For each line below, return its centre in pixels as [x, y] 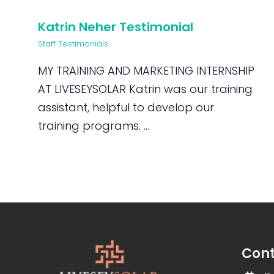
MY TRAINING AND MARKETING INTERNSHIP [146, 71]
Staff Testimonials [73, 44]
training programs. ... [94, 126]
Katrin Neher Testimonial [116, 27]
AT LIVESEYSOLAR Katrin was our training [146, 89]
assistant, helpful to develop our [126, 107]
